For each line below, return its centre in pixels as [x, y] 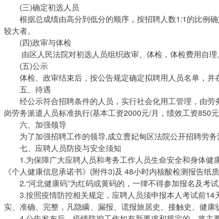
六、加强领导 [35, 124]
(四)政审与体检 [38, 42]
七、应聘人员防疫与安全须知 [63, 148]
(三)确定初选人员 [42, 7]
